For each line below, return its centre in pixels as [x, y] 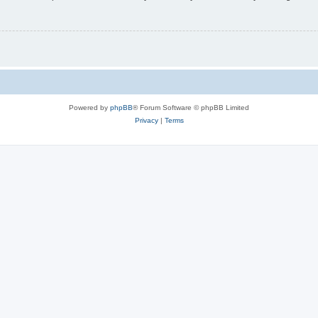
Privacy [146, 121]
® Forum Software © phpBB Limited [191, 108]
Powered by [89, 108]
